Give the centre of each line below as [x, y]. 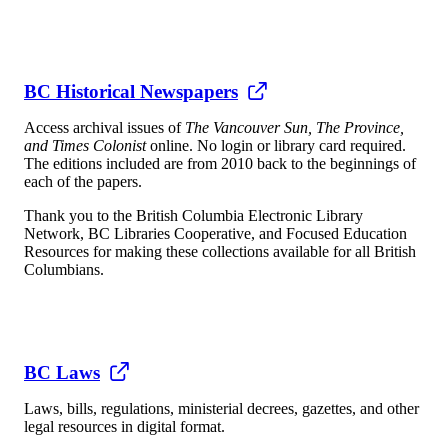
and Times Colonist [85, 146]
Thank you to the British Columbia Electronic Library [193, 216]
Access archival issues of [104, 128]
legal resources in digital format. [124, 426]
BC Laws [62, 372]
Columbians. [64, 270]
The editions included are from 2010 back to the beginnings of [220, 164]
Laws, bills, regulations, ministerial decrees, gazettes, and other [221, 408]
